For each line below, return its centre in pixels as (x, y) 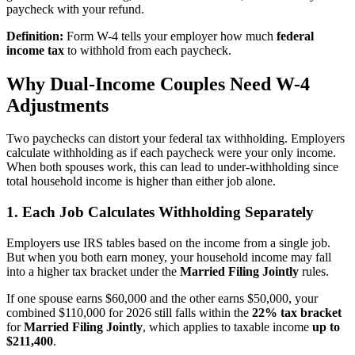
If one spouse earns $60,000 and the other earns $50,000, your (162, 298)
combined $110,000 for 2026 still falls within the (129, 312)
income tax (35, 50)
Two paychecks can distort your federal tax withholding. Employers (176, 139)
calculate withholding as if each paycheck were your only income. (171, 153)
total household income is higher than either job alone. (141, 181)
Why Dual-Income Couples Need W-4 (158, 84)
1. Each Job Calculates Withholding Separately (160, 212)
